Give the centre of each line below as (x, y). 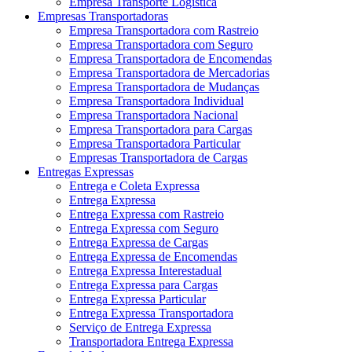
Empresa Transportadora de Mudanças (164, 86)
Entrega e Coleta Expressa (134, 185)
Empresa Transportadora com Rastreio (164, 30)
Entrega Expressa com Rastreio (147, 214)
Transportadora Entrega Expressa (151, 341)
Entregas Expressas (86, 171)
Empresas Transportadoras (103, 16)
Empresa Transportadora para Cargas (161, 129)
